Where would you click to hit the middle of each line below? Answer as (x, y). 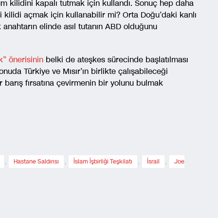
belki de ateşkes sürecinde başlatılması (116, 59)
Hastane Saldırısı (36, 161)
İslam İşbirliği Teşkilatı (103, 161)
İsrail (153, 161)
